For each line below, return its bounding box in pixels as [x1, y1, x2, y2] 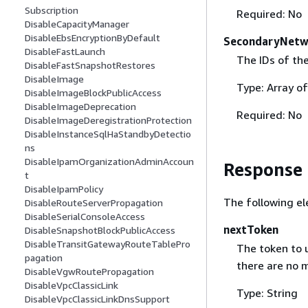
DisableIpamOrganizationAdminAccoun [25, 155, 194, 168]
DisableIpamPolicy [25, 183, 103, 195]
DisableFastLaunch [25, 45, 105, 58]
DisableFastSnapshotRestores [25, 59, 155, 71]
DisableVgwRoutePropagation [25, 265, 154, 278]
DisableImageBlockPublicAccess [25, 87, 162, 99]
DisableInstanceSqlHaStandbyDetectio [25, 128, 191, 140]
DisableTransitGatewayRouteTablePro [25, 238, 190, 250]
